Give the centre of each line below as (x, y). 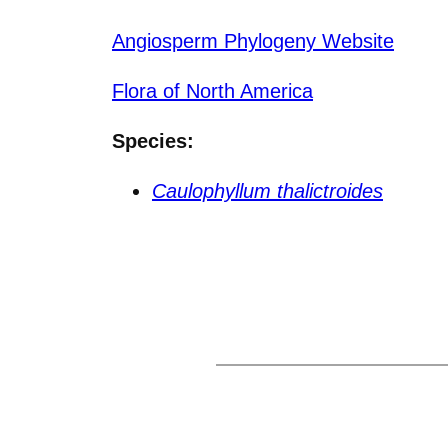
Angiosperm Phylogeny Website (253, 40)
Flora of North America (212, 90)
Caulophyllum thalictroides (267, 190)
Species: (153, 140)
